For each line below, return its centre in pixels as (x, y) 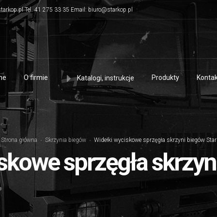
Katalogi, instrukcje (106, 78)
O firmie (36, 77)
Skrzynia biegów (65, 140)
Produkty (165, 77)
